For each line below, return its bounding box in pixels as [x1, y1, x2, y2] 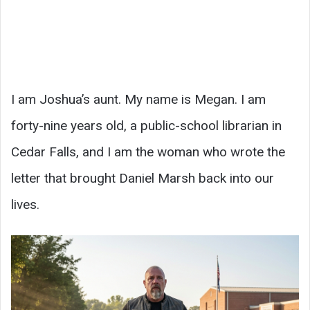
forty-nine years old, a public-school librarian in [11, 118, 282, 134]
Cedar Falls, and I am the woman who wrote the [11, 144, 285, 160]
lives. [11, 197, 39, 212]
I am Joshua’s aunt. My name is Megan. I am [11, 91, 266, 107]
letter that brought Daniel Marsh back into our [11, 170, 274, 186]
